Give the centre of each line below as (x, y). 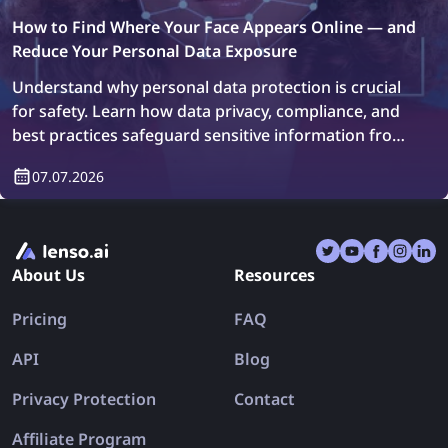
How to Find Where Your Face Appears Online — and (214, 27)
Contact (264, 399)
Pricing (39, 319)
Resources (274, 275)
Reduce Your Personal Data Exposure (154, 51)
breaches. (49, 159)
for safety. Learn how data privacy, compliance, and (206, 111)
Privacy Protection (84, 399)
